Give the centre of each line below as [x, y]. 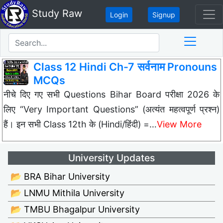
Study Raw [56, 14]
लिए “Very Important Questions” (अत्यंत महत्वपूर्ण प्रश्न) [111, 109]
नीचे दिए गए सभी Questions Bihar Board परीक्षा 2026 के [111, 94]
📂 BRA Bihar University [60, 177]
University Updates [111, 158]
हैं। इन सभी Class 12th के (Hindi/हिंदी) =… [80, 124]
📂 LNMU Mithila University [67, 193]
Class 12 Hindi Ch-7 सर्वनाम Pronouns [125, 67]
